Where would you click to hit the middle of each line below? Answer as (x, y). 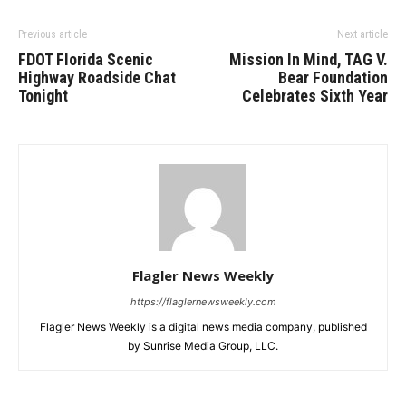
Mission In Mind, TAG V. (309, 59)
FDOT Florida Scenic (86, 59)
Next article (362, 34)
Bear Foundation (333, 77)
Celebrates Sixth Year (315, 96)
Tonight (43, 96)
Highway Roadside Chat (97, 77)
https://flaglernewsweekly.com (203, 302)
